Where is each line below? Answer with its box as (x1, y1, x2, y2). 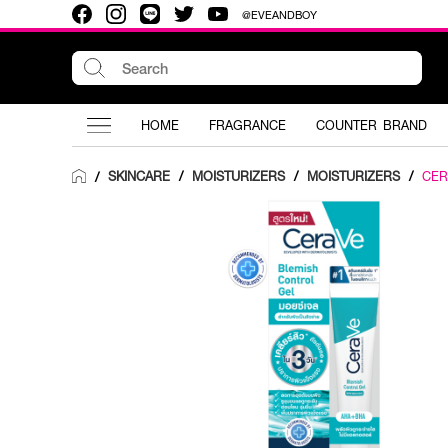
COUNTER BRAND (316, 116, 427, 134)
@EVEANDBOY (242, 6, 317, 22)
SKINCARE (108, 167, 170, 185)
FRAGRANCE (209, 116, 286, 134)
